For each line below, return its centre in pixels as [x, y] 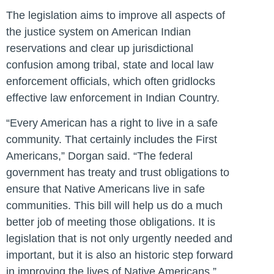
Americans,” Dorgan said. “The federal [99, 156]
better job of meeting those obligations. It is [111, 222]
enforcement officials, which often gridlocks [111, 81]
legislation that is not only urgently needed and [119, 239]
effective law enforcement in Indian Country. [113, 98]
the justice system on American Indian [98, 31]
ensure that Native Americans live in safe [106, 189]
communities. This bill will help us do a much [114, 206]
